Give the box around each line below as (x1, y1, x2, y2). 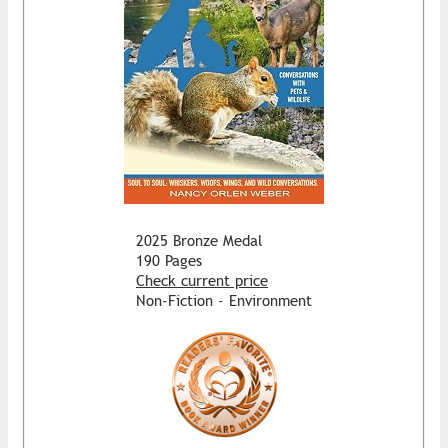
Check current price (136, 271, 268, 289)
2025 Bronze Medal (136, 231, 262, 249)
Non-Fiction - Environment (136, 291, 312, 309)
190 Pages (136, 251, 202, 269)
